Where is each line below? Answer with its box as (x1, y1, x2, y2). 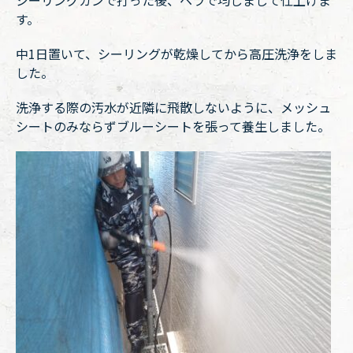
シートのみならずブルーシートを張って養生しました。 (16, 117, 330, 136)
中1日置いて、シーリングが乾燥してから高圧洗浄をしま (16, 44, 337, 63)
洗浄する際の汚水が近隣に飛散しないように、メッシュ (16, 98, 331, 117)
